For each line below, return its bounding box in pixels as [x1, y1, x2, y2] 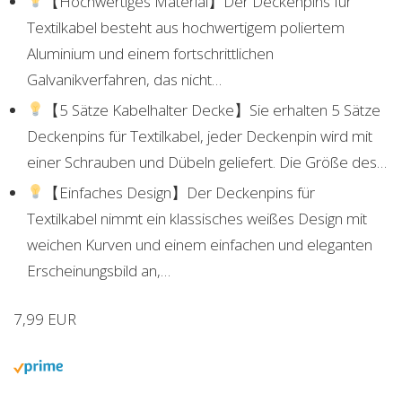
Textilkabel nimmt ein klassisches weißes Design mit [27, 207, 367, 229]
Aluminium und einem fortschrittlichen [27, 42, 274, 64]
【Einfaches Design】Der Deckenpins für [44, 181, 316, 203]
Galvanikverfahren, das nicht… [27, 68, 222, 90]
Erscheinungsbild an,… [27, 259, 170, 281]
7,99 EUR [13, 308, 76, 329]
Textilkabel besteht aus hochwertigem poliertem [27, 16, 345, 38]
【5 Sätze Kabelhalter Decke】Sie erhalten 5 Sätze [44, 99, 381, 120]
